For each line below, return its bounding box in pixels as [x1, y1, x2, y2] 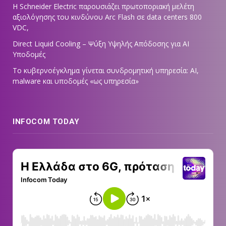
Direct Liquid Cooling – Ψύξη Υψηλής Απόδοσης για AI [13, 39, 189, 49]
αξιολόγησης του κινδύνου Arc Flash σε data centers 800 [13, 12, 202, 22]
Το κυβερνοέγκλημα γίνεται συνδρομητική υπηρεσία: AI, [13, 66, 199, 76]
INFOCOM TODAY [13, 117, 80, 127]
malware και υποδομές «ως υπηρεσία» [13, 76, 139, 86]
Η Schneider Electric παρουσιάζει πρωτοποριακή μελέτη [13, 2, 194, 12]
